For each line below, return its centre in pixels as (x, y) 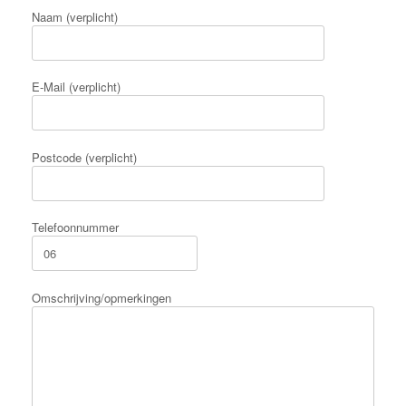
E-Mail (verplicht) (76, 87)
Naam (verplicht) (75, 16)
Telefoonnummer (75, 227)
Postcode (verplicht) (84, 157)
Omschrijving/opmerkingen (101, 297)
